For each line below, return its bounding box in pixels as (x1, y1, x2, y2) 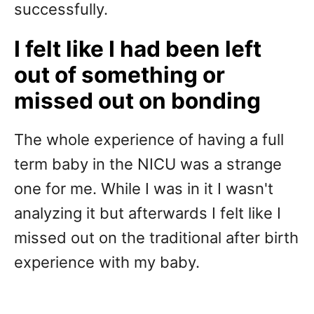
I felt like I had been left (14, 35, 261, 63)
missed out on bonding (14, 87, 261, 115)
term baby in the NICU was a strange (14, 155, 282, 174)
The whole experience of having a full (14, 130, 284, 149)
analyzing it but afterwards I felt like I (14, 204, 281, 223)
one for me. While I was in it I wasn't (14, 179, 273, 198)
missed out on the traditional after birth (14, 228, 299, 247)
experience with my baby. (14, 253, 200, 272)
